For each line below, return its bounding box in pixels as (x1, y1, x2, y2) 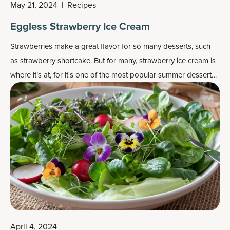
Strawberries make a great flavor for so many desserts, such (10, 41, 210, 52)
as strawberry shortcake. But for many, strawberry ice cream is (10, 55, 216, 66)
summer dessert (158, 69, 212, 81)
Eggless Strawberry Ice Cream (10, 18, 150, 34)
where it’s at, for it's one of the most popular (10, 69, 158, 81)
